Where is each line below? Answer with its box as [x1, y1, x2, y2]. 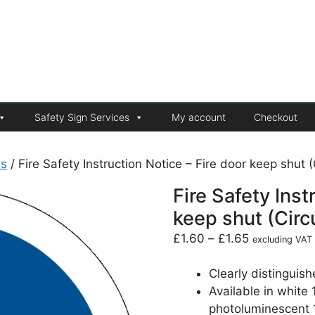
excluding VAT [252, 233, 313, 245]
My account [172, 110, 226, 123]
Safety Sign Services [34, 110, 129, 123]
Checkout [254, 110, 297, 123]
